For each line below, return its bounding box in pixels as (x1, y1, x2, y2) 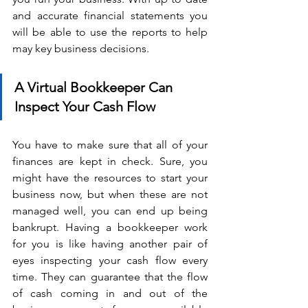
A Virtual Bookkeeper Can (14, 78, 176, 96)
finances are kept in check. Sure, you (12, 154, 208, 168)
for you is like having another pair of (12, 236, 208, 250)
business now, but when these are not (12, 187, 208, 201)
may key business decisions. (12, 41, 149, 55)
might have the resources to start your (12, 170, 208, 184)
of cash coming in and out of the (12, 286, 208, 300)
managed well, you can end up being (12, 203, 208, 217)
